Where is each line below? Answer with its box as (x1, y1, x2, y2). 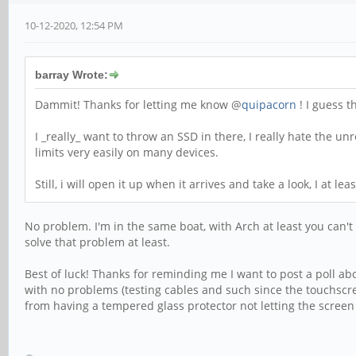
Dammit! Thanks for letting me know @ (35, 96, 242, 112)
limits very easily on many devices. (35, 144, 219, 160)
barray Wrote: (35, 68, 108, 81)
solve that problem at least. (25, 234, 170, 250)
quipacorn (242, 96, 296, 112)
